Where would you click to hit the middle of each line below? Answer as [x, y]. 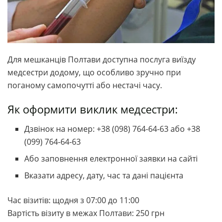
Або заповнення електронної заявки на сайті [111, 159]
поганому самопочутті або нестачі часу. [85, 85]
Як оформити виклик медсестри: [93, 110]
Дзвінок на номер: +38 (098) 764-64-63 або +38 [112, 129]
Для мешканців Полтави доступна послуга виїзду [102, 59]
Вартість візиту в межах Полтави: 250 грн [86, 213]
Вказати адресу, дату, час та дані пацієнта [104, 176]
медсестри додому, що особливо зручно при [94, 72]
